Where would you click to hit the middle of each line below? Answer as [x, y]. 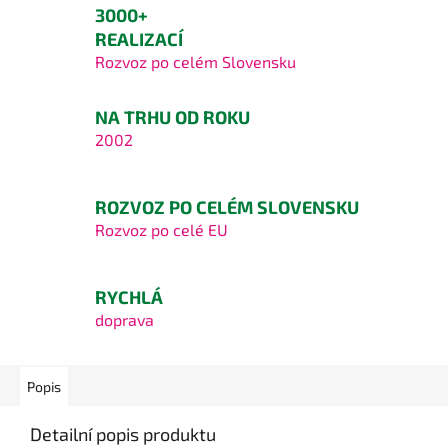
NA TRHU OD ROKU [172, 116]
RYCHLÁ [129, 296]
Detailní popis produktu [123, 434]
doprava [124, 319]
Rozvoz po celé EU [161, 229]
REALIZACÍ [139, 38]
